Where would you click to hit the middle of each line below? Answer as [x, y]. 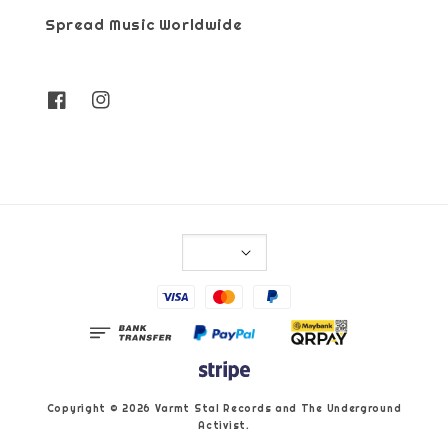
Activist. [224, 426]
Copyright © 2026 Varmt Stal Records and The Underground [224, 409]
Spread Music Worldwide [144, 24]
